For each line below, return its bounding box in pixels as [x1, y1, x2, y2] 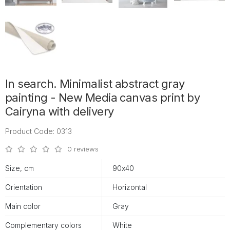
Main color [5, 202, 41, 211]
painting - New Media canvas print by [5, 91, 200, 105]
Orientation [5, 183, 42, 192]
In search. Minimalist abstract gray [5, 77, 185, 91]
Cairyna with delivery [5, 105, 114, 119]
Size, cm [5, 164, 34, 173]
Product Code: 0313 [5, 127, 72, 136]
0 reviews [67, 145, 99, 154]
